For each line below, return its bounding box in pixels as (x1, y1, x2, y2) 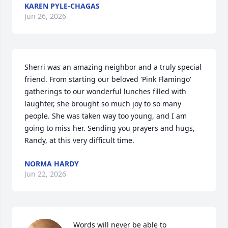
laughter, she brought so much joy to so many (24, 98, 181, 108)
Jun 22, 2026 (24, 168, 66, 179)
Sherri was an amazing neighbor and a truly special (24, 62, 202, 72)
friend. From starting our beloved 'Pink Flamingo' (24, 74, 191, 84)
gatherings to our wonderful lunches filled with (24, 86, 186, 96)
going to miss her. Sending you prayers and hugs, (24, 123, 195, 133)
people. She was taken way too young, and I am (24, 110, 187, 121)
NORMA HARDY (24, 158, 79, 168)
